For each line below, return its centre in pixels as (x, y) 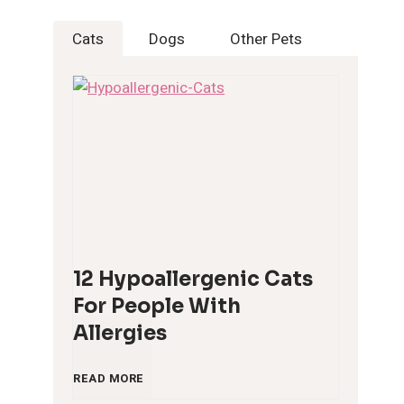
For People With (157, 306)
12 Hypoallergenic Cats (193, 279)
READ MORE (109, 378)
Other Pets (266, 39)
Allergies (120, 333)
